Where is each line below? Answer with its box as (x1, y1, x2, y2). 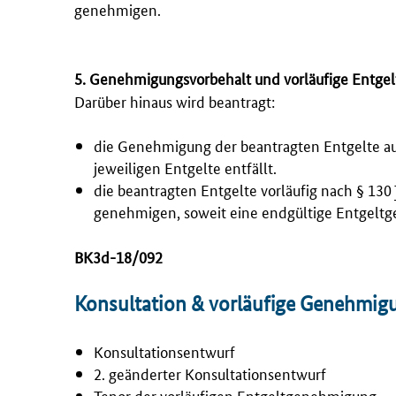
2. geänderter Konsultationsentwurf (94, 362, 326, 385)
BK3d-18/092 (74, 246, 163, 268)
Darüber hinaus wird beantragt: (74, 90, 275, 112)
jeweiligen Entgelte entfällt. (94, 156, 277, 179)
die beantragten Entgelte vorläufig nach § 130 (94, 179, 394, 201)
